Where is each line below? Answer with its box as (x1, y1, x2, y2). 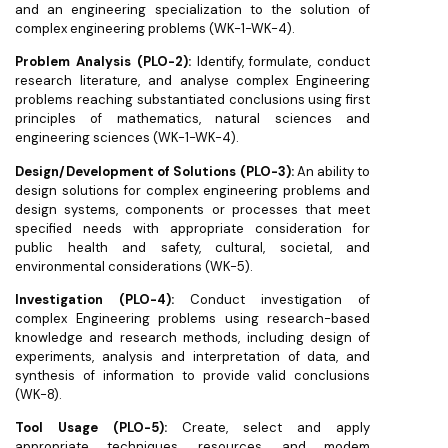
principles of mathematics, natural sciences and (15, 110, 371, 128)
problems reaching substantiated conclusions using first (15, 91, 371, 109)
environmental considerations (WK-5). (15, 257, 253, 275)
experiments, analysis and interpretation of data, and (15, 348, 371, 366)
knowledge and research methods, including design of (15, 329, 371, 347)
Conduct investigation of (174, 291, 371, 309)
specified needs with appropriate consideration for (15, 219, 371, 237)
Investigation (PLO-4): (15, 291, 175, 309)
